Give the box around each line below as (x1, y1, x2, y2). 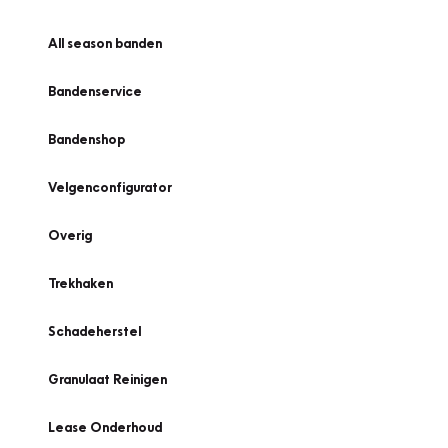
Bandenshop (48, 131, 125, 147)
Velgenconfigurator (48, 179, 172, 195)
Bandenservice (48, 83, 142, 99)
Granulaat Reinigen (48, 371, 167, 387)
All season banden (48, 35, 162, 51)
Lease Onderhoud (48, 419, 162, 435)
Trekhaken (48, 275, 113, 291)
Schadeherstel (48, 323, 141, 339)
